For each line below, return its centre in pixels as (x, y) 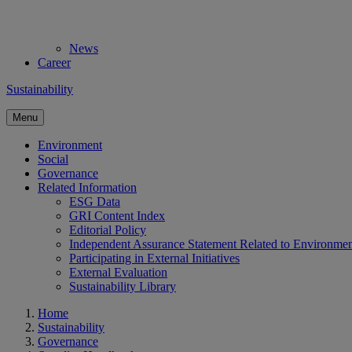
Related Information (87, 187)
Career (54, 62)
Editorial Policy (108, 230)
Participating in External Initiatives (154, 258)
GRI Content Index (117, 216)
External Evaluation (118, 272)
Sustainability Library (123, 286)
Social (53, 159)
